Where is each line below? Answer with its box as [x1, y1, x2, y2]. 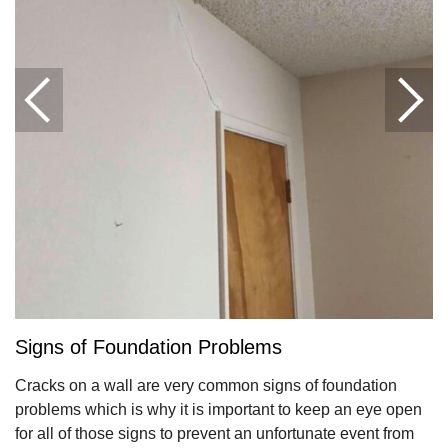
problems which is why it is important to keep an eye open [15, 401, 422, 419]
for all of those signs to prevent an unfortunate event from [15, 425, 414, 443]
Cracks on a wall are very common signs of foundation [15, 377, 397, 395]
